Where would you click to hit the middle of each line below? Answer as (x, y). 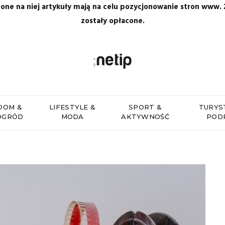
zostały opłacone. (113, 21)
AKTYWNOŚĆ (145, 117)
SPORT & (145, 107)
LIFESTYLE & (72, 107)
